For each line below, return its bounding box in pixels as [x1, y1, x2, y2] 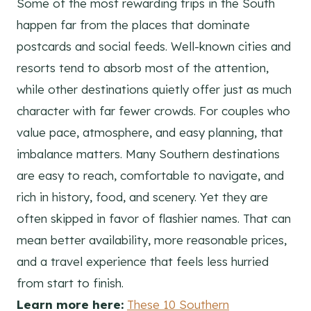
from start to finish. [17, 276, 124, 291]
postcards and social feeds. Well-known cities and [17, 39, 291, 54]
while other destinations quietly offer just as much [17, 82, 292, 97]
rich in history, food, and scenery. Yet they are [17, 190, 268, 205]
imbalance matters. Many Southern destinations [17, 146, 280, 162]
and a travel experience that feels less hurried [17, 254, 269, 269]
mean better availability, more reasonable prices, [17, 233, 287, 248]
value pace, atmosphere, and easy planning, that [17, 125, 283, 140]
